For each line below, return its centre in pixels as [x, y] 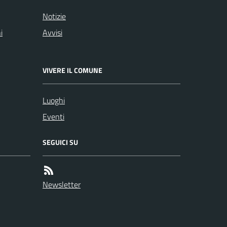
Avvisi [52, 32]
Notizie [54, 16]
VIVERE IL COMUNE [72, 70]
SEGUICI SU [60, 142]
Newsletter [62, 184]
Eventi [53, 117]
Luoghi [54, 100]
